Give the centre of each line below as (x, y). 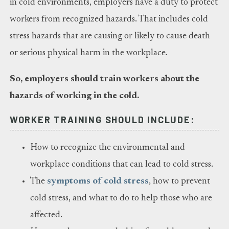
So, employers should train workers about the (104, 79)
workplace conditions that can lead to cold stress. (121, 165)
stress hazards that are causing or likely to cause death (110, 37)
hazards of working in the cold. (74, 96)
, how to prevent (179, 182)
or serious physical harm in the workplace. (88, 53)
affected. (46, 215)
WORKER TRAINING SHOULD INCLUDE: (102, 120)
